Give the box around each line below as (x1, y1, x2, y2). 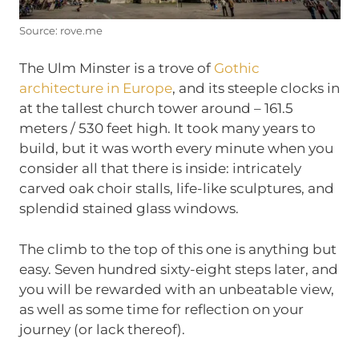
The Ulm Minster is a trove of (18, 60, 214, 77)
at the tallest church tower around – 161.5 (18, 100, 293, 117)
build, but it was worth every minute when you (18, 140, 333, 157)
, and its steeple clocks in (171, 80, 340, 97)
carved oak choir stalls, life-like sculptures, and (18, 180, 334, 197)
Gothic (213, 60, 260, 77)
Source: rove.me (18, 24, 103, 37)
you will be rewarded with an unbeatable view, (18, 280, 334, 297)
